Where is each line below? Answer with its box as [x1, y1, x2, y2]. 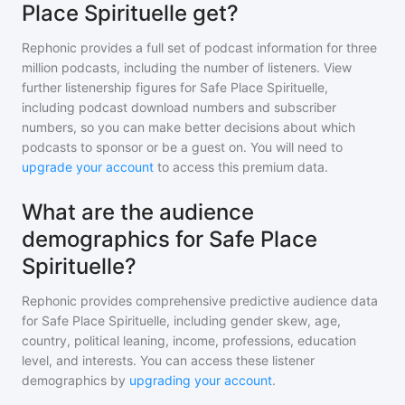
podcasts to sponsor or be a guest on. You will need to [22, 139, 343, 155]
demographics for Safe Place [22, 226, 317, 252]
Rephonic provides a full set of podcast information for [22, 40, 343, 55]
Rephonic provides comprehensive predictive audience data [22, 293, 378, 308]
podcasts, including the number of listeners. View [58, 60, 352, 75]
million [22, 60, 58, 75]
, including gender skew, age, [166, 313, 341, 328]
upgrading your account [129, 372, 272, 388]
